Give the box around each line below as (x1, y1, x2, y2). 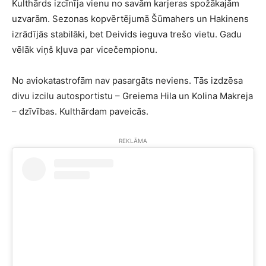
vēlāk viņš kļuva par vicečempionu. (12, 44, 157, 56)
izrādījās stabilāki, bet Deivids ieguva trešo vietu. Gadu (12, 28, 242, 40)
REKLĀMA (119, 137, 147, 145)
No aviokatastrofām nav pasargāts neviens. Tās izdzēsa (12, 75, 243, 87)
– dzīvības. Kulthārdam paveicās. (12, 106, 148, 118)
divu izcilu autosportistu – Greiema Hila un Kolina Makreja (12, 90, 253, 102)
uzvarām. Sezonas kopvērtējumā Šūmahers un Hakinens (12, 13, 249, 25)
